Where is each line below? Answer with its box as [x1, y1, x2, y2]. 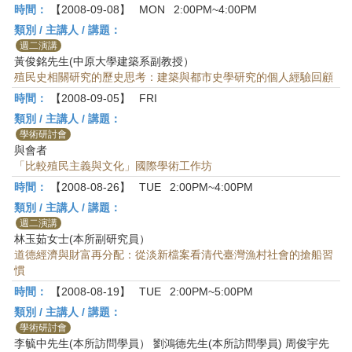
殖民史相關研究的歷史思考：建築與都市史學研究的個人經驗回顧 [14, 71, 333, 83]
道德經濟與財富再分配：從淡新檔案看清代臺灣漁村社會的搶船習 [14, 248, 333, 261]
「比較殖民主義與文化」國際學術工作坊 [14, 159, 212, 172]
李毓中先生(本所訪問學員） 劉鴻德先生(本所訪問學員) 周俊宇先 [14, 337, 329, 350]
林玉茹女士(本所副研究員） [14, 233, 150, 245]
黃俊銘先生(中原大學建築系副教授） [14, 55, 194, 68]
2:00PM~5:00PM [170, 285, 253, 298]
